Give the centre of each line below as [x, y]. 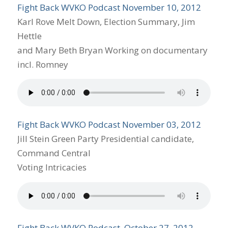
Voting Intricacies [52, 167]
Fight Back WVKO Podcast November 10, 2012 [109, 7]
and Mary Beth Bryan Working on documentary [112, 50]
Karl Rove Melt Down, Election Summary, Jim [106, 21]
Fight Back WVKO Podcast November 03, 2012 [109, 125]
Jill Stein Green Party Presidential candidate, [105, 139]
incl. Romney [42, 64]
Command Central [54, 153]
